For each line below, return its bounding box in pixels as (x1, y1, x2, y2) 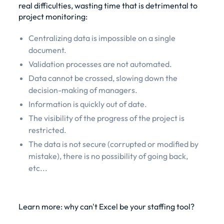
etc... (28, 162, 47, 173)
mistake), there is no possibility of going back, (28, 150, 188, 161)
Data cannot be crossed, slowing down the (28, 72, 177, 83)
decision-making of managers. (28, 84, 137, 95)
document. (28, 44, 66, 55)
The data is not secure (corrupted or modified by (28, 138, 198, 149)
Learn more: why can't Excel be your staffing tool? (18, 201, 194, 211)
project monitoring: (18, 11, 87, 21)
